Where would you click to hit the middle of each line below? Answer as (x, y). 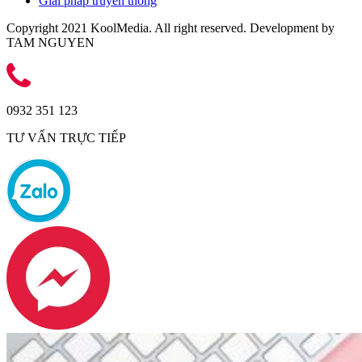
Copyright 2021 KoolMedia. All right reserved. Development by (170, 27)
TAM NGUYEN (51, 42)
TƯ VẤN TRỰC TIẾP (66, 137)
